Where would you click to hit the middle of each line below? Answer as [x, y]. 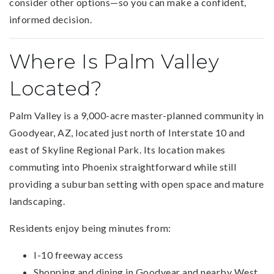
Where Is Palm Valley [114, 61]
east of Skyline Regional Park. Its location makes [117, 149]
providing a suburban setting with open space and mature [137, 183]
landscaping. [37, 201]
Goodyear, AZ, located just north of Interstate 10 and [127, 132]
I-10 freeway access [79, 254]
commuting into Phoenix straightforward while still [123, 166]
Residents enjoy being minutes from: [90, 228]
